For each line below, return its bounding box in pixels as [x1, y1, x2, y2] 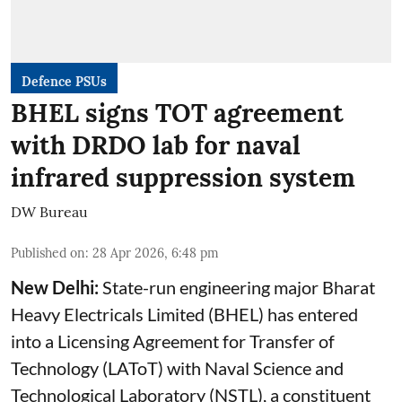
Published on [11, 244, 85, 261]
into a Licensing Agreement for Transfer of [11, 329, 335, 352]
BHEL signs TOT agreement [11, 96, 344, 129]
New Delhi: [11, 275, 99, 298]
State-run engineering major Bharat [99, 275, 375, 298]
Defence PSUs [22, 73, 107, 90]
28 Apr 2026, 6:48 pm [92, 244, 219, 261]
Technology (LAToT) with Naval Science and [11, 356, 344, 379]
